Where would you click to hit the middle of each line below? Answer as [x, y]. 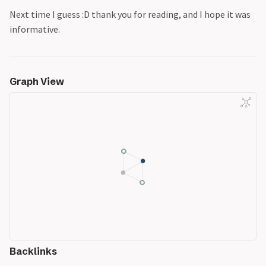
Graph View [37, 81]
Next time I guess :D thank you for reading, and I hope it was [130, 14]
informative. [35, 29]
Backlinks [33, 251]
